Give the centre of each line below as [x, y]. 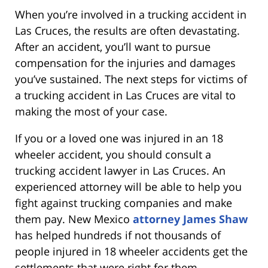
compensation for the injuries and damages [125, 63]
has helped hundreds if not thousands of [118, 235]
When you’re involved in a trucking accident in [131, 14]
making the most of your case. [91, 111]
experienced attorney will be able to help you [128, 186]
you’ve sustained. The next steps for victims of [131, 79]
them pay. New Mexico [74, 219]
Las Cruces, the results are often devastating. [127, 30]
